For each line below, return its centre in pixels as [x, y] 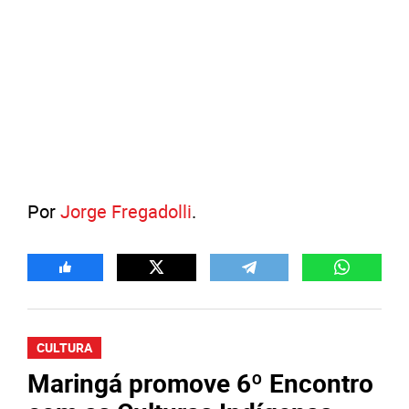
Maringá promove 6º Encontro [200, 382]
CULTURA [64, 347]
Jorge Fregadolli [126, 211]
